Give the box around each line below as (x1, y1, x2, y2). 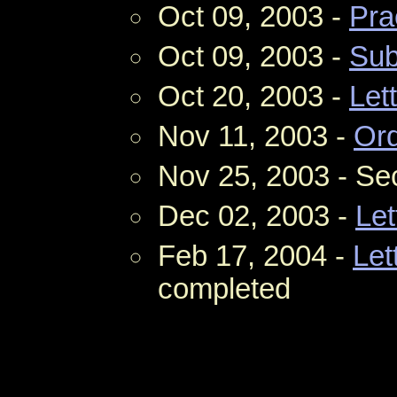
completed (158, 272, 291, 305)
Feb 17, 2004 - (158, 239, 353, 272)
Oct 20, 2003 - (158, 80, 349, 113)
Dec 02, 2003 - (158, 199, 355, 232)
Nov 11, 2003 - (158, 120, 354, 152)
